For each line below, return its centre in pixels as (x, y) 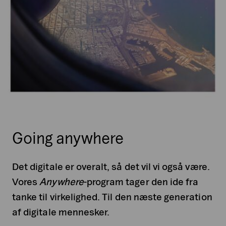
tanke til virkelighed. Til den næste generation (112, 197)
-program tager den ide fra (141, 182)
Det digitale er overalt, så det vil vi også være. (111, 167)
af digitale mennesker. (61, 212)
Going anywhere (68, 138)
